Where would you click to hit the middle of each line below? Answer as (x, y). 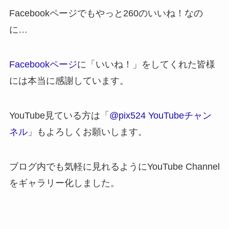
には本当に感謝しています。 (69, 81)
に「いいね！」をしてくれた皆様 (146, 65)
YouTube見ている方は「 (59, 116)
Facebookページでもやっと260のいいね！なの (106, 14)
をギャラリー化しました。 (64, 183)
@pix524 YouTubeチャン (160, 116)
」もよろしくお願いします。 (87, 132)
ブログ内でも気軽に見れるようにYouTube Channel (114, 166)
